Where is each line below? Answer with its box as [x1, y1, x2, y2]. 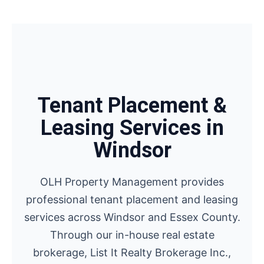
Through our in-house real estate [49, 229, 214, 241]
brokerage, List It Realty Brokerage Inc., [33, 246, 231, 259]
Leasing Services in [40, 115, 224, 140]
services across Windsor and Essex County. [24, 211, 240, 223]
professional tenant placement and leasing [26, 193, 238, 206]
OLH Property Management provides [40, 176, 224, 188]
